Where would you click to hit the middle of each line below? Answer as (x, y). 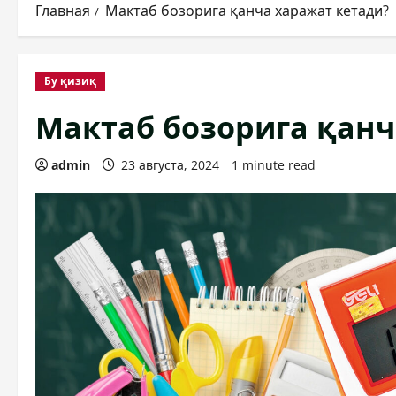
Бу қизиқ (70, 81)
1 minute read (274, 165)
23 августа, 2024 (170, 165)
